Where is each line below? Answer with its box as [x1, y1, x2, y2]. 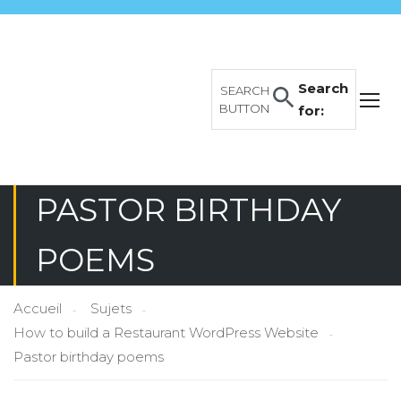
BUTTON [219, 101, 269, 115]
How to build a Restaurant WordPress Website [13, 324, 319, 341]
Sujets [90, 300, 132, 317]
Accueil [13, 300, 62, 317]
